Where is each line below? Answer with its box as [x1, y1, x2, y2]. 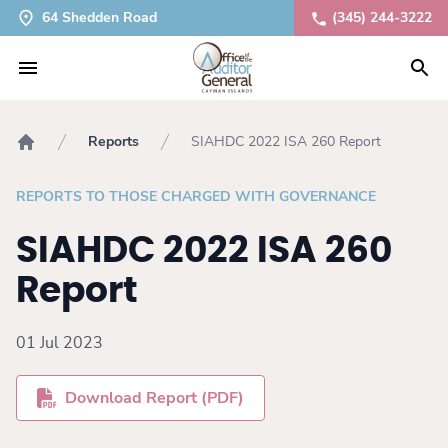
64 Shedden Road [42, 11, 157, 25]
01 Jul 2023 [16, 335, 103, 351]
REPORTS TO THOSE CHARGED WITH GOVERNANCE [16, 190, 376, 204]
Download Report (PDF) [65, 390, 244, 406]
